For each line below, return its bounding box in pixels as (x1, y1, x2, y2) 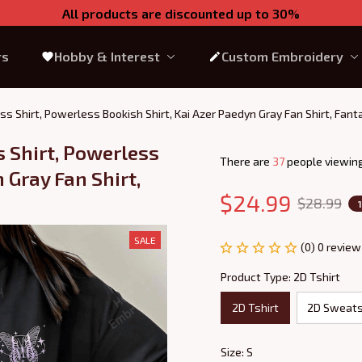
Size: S (221, 344, 253, 359)
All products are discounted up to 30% (62, 5, 300, 21)
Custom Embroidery (221, 48, 343, 64)
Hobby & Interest (53, 48, 160, 64)
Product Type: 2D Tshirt (221, 269, 340, 284)
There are (220, 154, 272, 168)
